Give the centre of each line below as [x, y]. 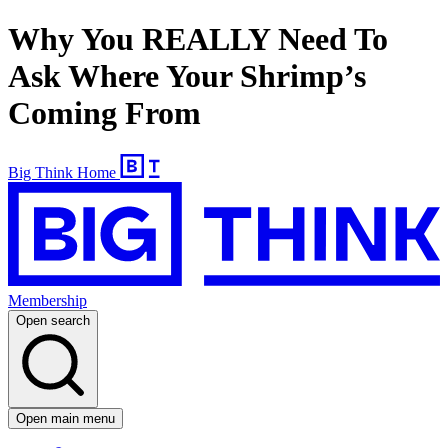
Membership [47, 301]
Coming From [104, 113]
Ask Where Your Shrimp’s [187, 76]
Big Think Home [62, 172]
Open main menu [65, 419]
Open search [53, 321]
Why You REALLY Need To [198, 39]
